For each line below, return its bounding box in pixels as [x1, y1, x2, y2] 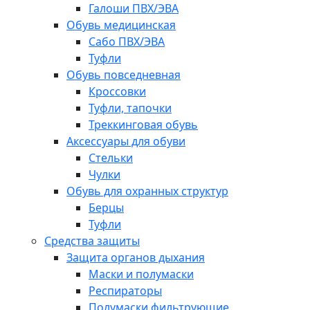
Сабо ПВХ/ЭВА [89, 34, 165, 49]
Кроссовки [89, 84, 146, 99]
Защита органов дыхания [66, 250, 205, 265]
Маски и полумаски [89, 266, 194, 282]
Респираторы [89, 283, 162, 298]
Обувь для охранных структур [66, 183, 228, 199]
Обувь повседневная [66, 67, 181, 82]
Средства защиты [44, 233, 140, 248]
